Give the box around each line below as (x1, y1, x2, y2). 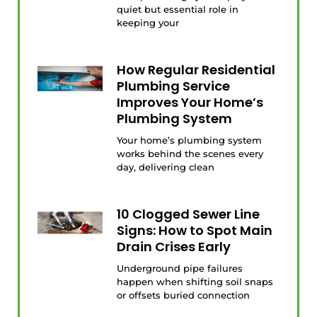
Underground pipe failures (117, 263, 243, 275)
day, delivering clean (117, 161, 215, 173)
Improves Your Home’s (117, 93, 264, 112)
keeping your (117, 17, 180, 29)
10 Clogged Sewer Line (117, 205, 260, 224)
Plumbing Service (117, 77, 231, 96)
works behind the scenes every (117, 148, 264, 160)
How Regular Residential (117, 61, 276, 79)
